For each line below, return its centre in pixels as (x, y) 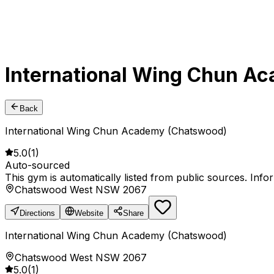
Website (89, 213)
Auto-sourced (37, 165)
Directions (37, 213)
